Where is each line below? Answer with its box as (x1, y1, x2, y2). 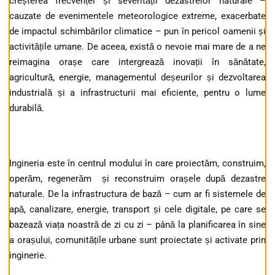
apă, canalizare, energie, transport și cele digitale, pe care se (9, 204, 266, 215)
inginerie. (9, 250, 47, 261)
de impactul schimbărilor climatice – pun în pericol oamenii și (9, 26, 266, 37)
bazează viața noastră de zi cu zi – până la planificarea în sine (9, 219, 266, 231)
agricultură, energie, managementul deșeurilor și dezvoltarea (9, 72, 266, 83)
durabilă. (9, 103, 44, 114)
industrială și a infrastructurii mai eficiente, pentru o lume (9, 87, 266, 99)
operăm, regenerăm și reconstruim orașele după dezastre (9, 173, 266, 185)
